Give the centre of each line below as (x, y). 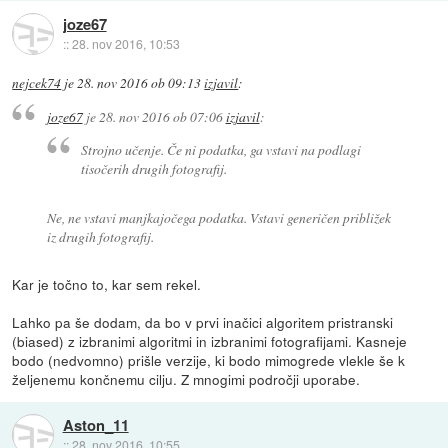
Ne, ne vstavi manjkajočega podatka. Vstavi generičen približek (218, 217)
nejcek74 (37, 83)
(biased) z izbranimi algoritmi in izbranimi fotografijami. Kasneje (210, 341)
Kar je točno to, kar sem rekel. (107, 284)
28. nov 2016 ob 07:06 (160, 116)
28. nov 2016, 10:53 (125, 43)
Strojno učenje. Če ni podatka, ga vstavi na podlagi (221, 149)
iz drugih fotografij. (100, 236)
